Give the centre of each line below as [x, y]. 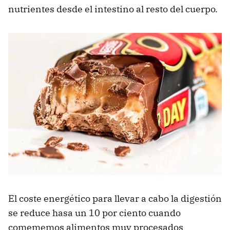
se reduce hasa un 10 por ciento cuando [94, 213]
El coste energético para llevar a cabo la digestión [115, 198]
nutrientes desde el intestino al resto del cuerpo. [113, 9]
